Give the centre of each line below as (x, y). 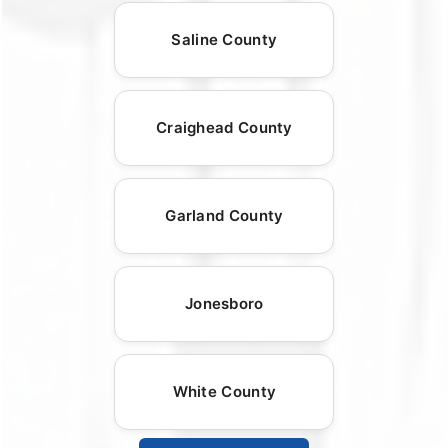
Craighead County (224, 128)
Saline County (224, 40)
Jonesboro (224, 304)
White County (224, 392)
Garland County (224, 216)
